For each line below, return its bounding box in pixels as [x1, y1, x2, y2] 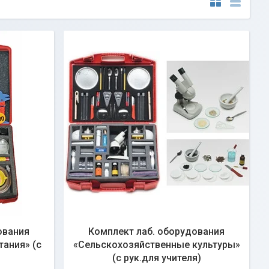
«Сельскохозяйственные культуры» [73, 239, 240, 250]
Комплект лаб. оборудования [88, 226, 225, 237]
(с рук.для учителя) [112, 252, 201, 264]
